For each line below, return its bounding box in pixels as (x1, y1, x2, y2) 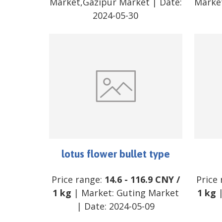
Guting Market (116, 187, 179, 199)
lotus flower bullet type (61, 148, 170, 160)
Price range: (51, 173, 105, 186)
